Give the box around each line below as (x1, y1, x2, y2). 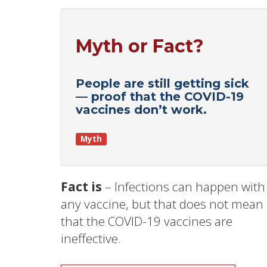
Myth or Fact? (76, 35, 204, 57)
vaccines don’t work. (76, 102, 207, 117)
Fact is (61, 178, 102, 195)
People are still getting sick (76, 76, 249, 91)
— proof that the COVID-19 (76, 89, 244, 104)
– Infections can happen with (102, 178, 265, 195)
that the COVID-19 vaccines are (61, 212, 232, 229)
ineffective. (61, 229, 121, 247)
